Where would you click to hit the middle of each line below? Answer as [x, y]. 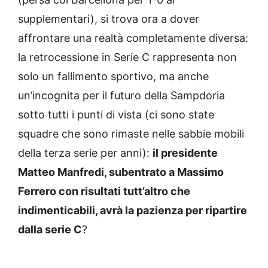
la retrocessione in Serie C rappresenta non [127, 57]
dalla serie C [50, 230]
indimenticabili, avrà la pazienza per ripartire [133, 211]
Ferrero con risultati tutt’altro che [104, 191]
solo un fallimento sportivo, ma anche [113, 77]
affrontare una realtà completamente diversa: [133, 38]
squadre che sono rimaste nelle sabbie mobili [131, 134]
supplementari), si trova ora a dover [109, 19]
